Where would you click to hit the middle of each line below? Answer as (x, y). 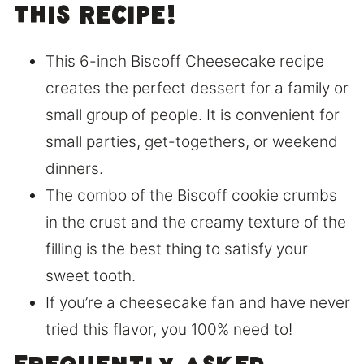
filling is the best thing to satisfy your (177, 249)
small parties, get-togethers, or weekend (192, 142)
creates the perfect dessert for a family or (197, 89)
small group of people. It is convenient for (193, 115)
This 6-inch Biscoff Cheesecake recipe (185, 62)
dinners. (74, 169)
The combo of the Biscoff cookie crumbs (191, 196)
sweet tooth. (91, 276)
